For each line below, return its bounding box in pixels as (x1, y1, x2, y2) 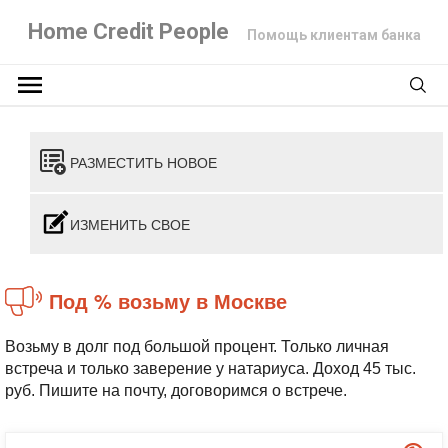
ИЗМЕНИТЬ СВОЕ (70, 214, 190, 234)
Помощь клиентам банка (246, 27, 421, 43)
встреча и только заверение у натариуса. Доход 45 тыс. (5, 360, 416, 377)
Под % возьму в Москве (63, 286, 287, 315)
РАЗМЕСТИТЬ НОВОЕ (70, 152, 217, 172)
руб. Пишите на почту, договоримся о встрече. (5, 382, 347, 399)
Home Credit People (27, 19, 229, 44)
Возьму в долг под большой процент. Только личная (5, 338, 389, 355)
